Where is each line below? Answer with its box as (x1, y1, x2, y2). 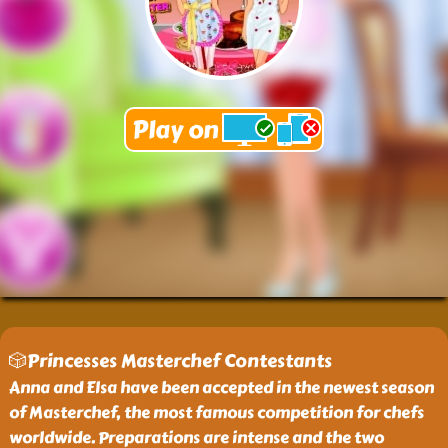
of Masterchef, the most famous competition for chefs (8, 400, 424, 425)
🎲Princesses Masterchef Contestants (8, 347, 332, 375)
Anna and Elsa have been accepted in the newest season (8, 375, 434, 400)
